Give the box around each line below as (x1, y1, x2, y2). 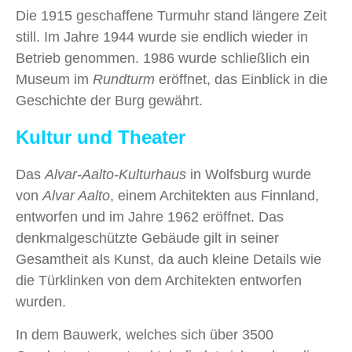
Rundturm (93, 71, 155, 87)
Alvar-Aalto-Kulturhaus (45, 166, 186, 182)
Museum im (16, 71, 93, 87)
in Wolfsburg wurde (186, 166, 311, 182)
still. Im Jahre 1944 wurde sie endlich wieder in (16, 28, 308, 45)
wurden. (16, 293, 66, 310)
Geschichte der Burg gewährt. (16, 92, 203, 108)
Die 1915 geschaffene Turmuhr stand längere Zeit (16, 7, 327, 24)
